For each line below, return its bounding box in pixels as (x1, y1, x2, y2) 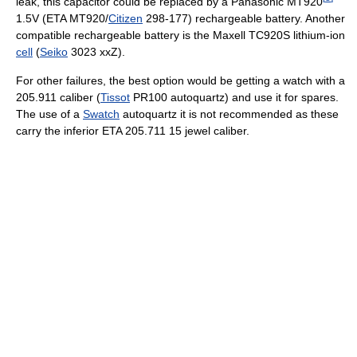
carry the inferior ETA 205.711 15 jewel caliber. (16, 124, 249, 137)
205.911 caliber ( (16, 90, 100, 104)
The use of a (16, 107, 83, 120)
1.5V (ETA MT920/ (16, 11, 108, 25)
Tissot (100, 90, 130, 104)
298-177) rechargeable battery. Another (143, 11, 345, 25)
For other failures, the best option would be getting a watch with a (16, 73, 345, 87)
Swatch (83, 107, 120, 120)
